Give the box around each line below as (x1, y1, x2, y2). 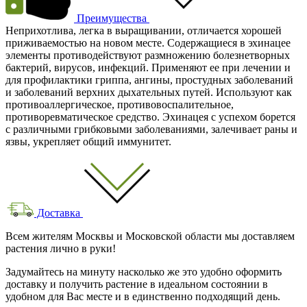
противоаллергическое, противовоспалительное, (5, 98, 234, 110)
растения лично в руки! (5, 242, 116, 254)
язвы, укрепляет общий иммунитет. (5, 135, 171, 147)
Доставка (34, 206, 83, 219)
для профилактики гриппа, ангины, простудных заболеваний (5, 73, 293, 86)
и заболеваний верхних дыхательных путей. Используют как (5, 86, 292, 98)
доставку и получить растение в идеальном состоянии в (5, 278, 268, 290)
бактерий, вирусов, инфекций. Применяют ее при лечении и (5, 61, 291, 73)
